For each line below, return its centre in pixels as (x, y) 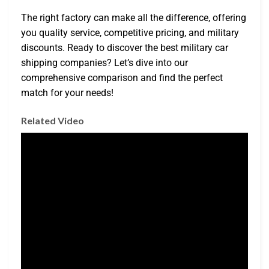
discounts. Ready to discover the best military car (125, 47)
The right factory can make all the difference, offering (134, 17)
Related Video (53, 120)
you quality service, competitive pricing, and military (130, 32)
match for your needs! (67, 92)
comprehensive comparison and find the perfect (122, 77)
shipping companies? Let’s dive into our (104, 62)
